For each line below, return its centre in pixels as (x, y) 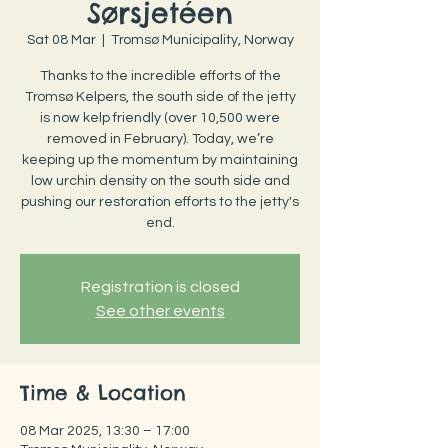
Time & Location (103, 392)
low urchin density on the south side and (160, 181)
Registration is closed (160, 287)
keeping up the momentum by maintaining (160, 160)
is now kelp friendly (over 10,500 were (160, 118)
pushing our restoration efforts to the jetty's (160, 202)
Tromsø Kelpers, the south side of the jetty (160, 97)
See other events (160, 311)
